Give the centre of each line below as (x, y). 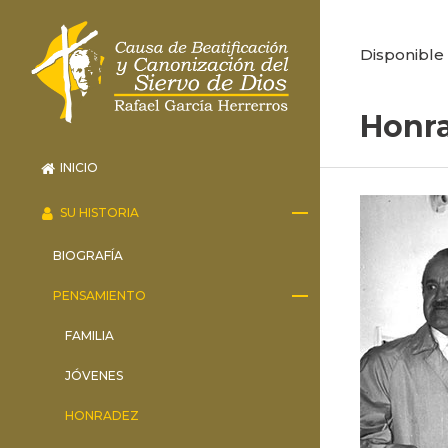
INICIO (78, 167)
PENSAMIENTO (99, 295)
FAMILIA (90, 335)
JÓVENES (94, 375)
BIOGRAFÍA (87, 255)
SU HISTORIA (99, 212)
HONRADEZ (102, 415)
